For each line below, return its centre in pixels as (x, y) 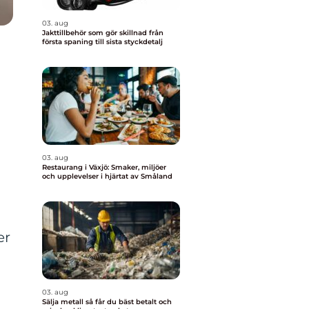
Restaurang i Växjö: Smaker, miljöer (104, 167)
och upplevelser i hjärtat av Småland (107, 176)
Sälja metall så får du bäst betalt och (64, 302)
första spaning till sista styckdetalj (102, 42)
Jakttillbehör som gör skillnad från (96, 33)
